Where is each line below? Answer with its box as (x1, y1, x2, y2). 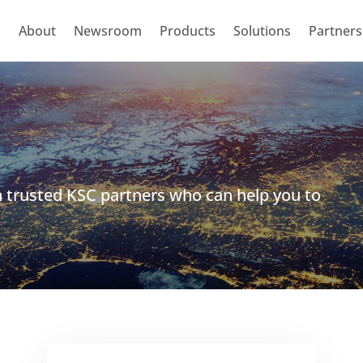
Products (159, 22, 216, 40)
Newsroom (73, 22, 142, 40)
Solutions (233, 22, 291, 40)
